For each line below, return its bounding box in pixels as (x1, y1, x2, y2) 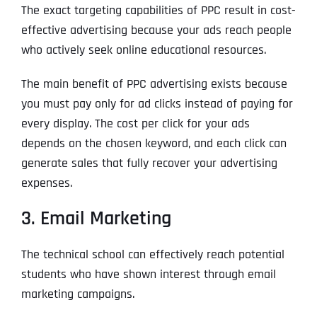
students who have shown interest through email (21, 266, 276, 283)
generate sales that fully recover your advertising (21, 155, 277, 172)
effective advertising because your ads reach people (21, 22, 292, 39)
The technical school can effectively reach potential (21, 246, 284, 263)
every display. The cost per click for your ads (21, 115, 250, 132)
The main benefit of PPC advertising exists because (21, 76, 287, 93)
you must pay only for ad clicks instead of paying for (21, 96, 293, 113)
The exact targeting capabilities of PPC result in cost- (21, 2, 296, 19)
